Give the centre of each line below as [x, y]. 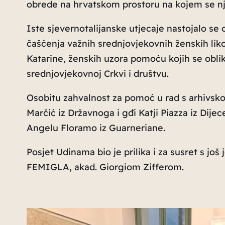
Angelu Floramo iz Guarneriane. [96, 128]
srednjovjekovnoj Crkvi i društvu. [97, 73]
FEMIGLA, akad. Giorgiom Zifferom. [105, 167]
